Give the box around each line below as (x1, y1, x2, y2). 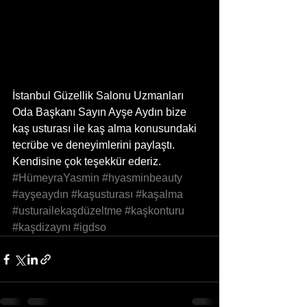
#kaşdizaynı (12, 221, 71, 233)
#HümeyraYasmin (12, 172, 99, 184)
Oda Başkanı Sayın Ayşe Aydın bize (12, 106, 189, 118)
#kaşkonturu (125, 205, 184, 217)
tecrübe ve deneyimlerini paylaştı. (12, 139, 177, 151)
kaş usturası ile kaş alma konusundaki (12, 123, 199, 134)
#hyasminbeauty (102, 172, 182, 184)
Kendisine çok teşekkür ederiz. (12, 156, 161, 167)
